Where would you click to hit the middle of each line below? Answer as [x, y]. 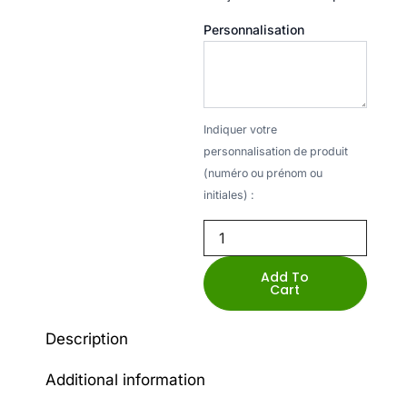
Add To [285, 277]
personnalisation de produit [276, 151]
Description [87, 339]
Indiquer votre [240, 129]
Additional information [126, 379]
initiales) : [229, 194]
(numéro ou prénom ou [263, 173]
